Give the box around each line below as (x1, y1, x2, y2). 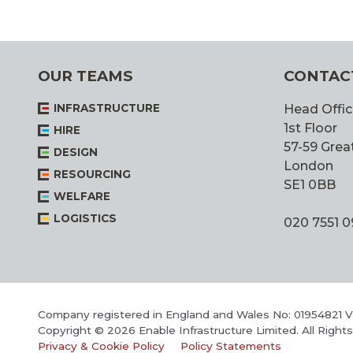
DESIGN (54, 146, 98, 159)
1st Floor (284, 121, 337, 136)
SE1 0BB (284, 177, 336, 193)
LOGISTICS (54, 212, 117, 225)
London (284, 158, 333, 174)
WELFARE (54, 190, 110, 203)
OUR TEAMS (38, 67, 132, 86)
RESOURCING (54, 168, 131, 181)
